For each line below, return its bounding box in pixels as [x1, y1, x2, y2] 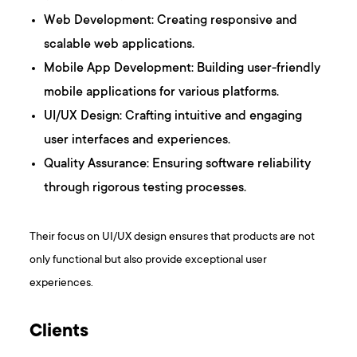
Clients [29, 321, 89, 343]
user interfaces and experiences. [44, 132, 231, 147]
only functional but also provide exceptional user [29, 253, 268, 267]
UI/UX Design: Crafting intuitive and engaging [44, 108, 303, 124]
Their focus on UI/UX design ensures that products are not [29, 229, 316, 244]
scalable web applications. [44, 37, 195, 52]
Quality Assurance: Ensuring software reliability [44, 156, 312, 171]
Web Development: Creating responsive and [44, 13, 298, 28]
